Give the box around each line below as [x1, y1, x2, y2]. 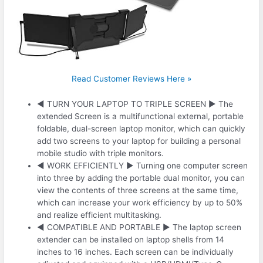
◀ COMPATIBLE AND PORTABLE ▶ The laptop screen [37, 222, 242, 232]
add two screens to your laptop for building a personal [37, 136, 241, 146]
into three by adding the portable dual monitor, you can [37, 173, 245, 183]
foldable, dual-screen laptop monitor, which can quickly [37, 124, 246, 134]
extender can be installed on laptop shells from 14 [37, 235, 225, 245]
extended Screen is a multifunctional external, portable [37, 112, 244, 122]
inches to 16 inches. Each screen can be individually [37, 247, 234, 257]
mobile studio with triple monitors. [37, 149, 164, 159]
